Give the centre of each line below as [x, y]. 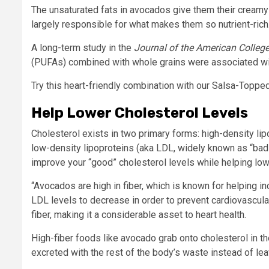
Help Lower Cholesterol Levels [141, 113]
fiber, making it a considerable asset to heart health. [139, 214]
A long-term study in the [83, 47]
